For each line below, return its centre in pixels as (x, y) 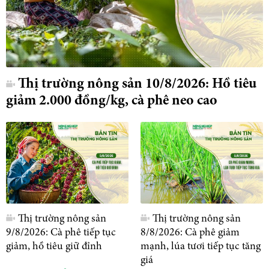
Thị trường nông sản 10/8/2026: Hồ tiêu (137, 84)
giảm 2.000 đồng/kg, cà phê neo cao (112, 101)
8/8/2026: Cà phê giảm (190, 233)
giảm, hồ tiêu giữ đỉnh (54, 246)
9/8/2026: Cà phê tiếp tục (61, 233)
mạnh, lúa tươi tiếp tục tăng (201, 246)
